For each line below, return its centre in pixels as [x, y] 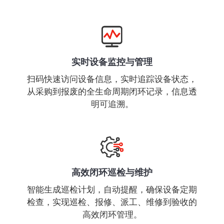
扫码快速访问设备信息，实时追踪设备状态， [112, 79]
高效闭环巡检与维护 [112, 172]
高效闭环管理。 [112, 214]
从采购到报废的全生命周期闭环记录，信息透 [112, 91]
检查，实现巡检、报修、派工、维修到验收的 [112, 202]
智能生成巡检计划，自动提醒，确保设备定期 [112, 189]
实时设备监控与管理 [112, 62]
